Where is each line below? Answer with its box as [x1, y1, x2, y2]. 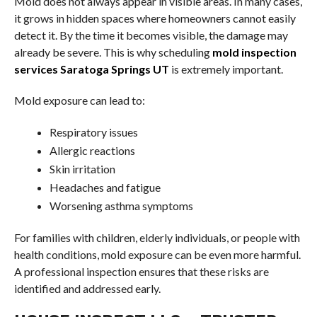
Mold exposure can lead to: [13, 93, 145, 107]
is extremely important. [168, 62, 283, 76]
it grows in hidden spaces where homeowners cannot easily [13, 11, 296, 25]
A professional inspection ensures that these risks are [13, 265, 269, 278]
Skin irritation [49, 162, 115, 175]
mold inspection [212, 45, 296, 59]
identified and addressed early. [13, 282, 161, 295]
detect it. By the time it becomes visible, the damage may [13, 28, 288, 42]
